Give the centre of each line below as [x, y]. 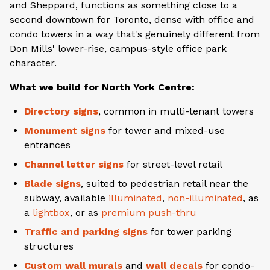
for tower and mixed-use [165, 130]
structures [49, 246]
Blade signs [52, 183]
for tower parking [190, 231]
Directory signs [61, 111]
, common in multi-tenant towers [176, 111]
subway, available [66, 198]
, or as [86, 212]
